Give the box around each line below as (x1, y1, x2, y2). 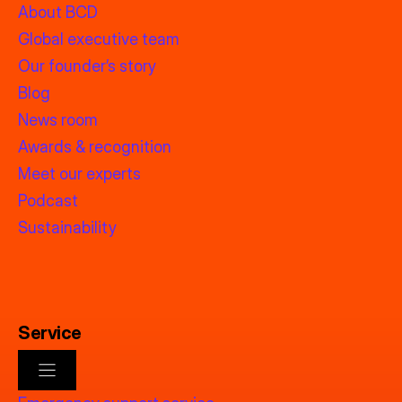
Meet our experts (18, 163, 141, 183)
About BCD (18, 2, 98, 22)
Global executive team (18, 29, 179, 48)
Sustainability (18, 217, 117, 237)
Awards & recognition (18, 136, 171, 156)
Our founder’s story (18, 56, 156, 75)
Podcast (18, 190, 78, 210)
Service (18, 322, 82, 345)
